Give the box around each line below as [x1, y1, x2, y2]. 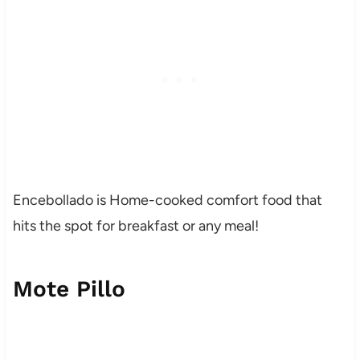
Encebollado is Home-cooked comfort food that [12, 191, 322, 210]
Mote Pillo [12, 276, 125, 303]
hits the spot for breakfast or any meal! [12, 217, 259, 235]
